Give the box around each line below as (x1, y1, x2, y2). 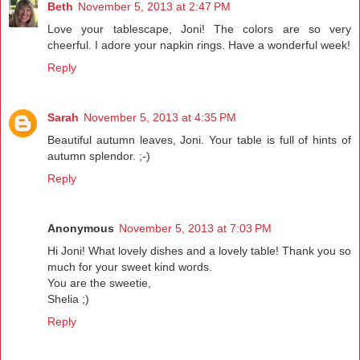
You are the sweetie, (47, 276, 151, 290)
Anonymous (47, 222, 114, 235)
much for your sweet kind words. (47, 260, 212, 274)
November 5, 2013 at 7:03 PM (119, 222, 272, 235)
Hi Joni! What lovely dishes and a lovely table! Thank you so (47, 244, 351, 258)
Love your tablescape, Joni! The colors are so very (47, 22, 351, 36)
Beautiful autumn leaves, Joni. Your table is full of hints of (47, 133, 351, 147)
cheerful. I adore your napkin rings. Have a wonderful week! (47, 39, 350, 52)
